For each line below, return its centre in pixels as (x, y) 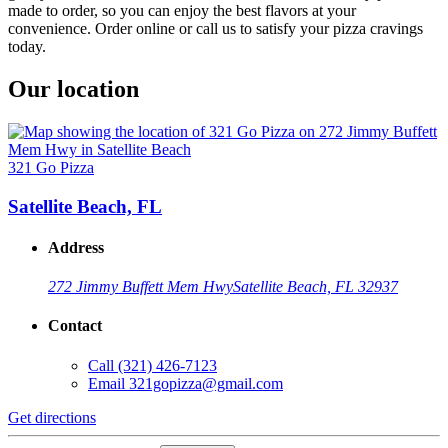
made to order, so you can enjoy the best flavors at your (182, 11)
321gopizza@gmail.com (206, 383)
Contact (75, 326)
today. (27, 47)
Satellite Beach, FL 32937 (315, 287)
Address (76, 247)
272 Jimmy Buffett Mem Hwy (140, 287)
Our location (73, 89)
